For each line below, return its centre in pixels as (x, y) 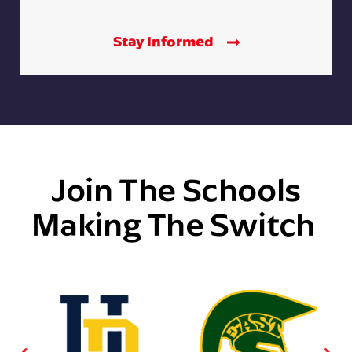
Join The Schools (176, 189)
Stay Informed (164, 41)
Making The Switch (176, 223)
